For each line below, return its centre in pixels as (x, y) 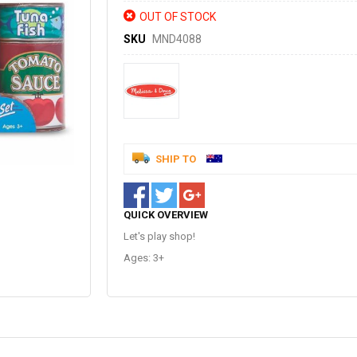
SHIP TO (176, 159)
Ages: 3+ (145, 257)
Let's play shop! (159, 236)
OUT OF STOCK (178, 16)
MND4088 (177, 39)
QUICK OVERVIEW (166, 214)
